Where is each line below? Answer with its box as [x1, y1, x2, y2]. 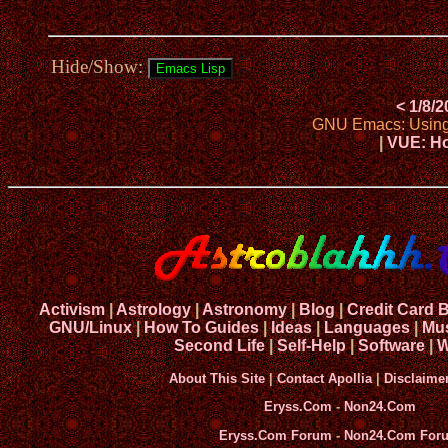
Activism [38, 301, 105, 319]
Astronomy [201, 301, 287, 319]
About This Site [168, 371, 265, 387]
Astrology [115, 301, 191, 319]
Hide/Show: [51, 56, 148, 78]
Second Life [173, 337, 265, 355]
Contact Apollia [276, 371, 372, 387]
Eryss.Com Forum [219, 427, 332, 443]
